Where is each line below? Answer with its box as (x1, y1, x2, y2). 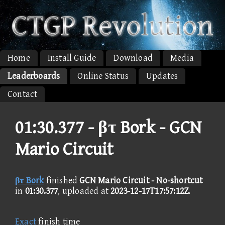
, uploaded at (58, 185, 111, 196)
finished (44, 175, 80, 186)
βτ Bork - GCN (98, 117, 202, 138)
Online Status (77, 70, 129, 81)
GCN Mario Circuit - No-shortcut (79, 175, 203, 186)
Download (114, 52, 153, 63)
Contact (8, 88, 38, 99)
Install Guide (47, 52, 96, 63)
